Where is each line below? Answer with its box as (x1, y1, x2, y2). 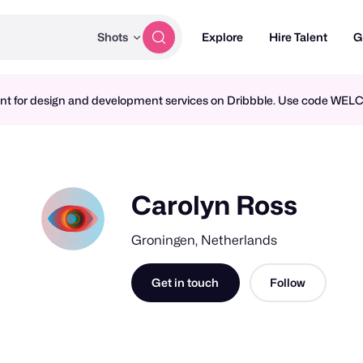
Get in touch (152, 275, 219, 289)
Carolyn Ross (130, 190, 297, 221)
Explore (202, 30, 243, 44)
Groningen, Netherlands (130, 233, 277, 248)
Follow (270, 275, 305, 289)
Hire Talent (269, 30, 327, 44)
